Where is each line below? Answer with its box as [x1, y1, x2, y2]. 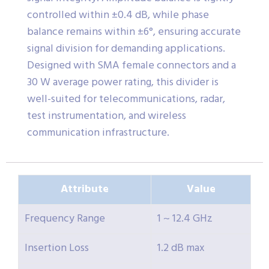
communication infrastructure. [27, 124, 169, 142]
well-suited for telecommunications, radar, [27, 91, 225, 109]
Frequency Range [25, 210, 105, 228]
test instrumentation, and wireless [27, 107, 186, 125]
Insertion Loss [25, 240, 89, 258]
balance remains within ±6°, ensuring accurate [27, 23, 241, 41]
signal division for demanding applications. [27, 40, 225, 58]
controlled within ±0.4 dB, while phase [27, 7, 209, 25]
